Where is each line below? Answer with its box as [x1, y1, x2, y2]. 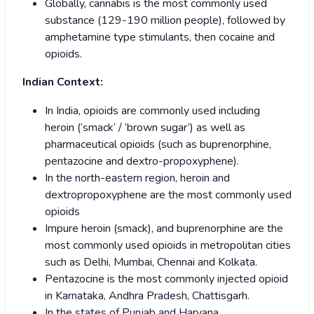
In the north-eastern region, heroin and [45, 170, 230, 186]
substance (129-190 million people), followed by [45, 13, 285, 29]
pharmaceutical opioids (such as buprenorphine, [45, 137, 271, 153]
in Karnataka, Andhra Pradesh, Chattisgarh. [45, 288, 250, 304]
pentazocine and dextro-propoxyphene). [45, 153, 239, 170]
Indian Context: [22, 74, 103, 90]
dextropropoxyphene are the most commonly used [45, 187, 292, 203]
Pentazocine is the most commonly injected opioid [45, 271, 288, 287]
